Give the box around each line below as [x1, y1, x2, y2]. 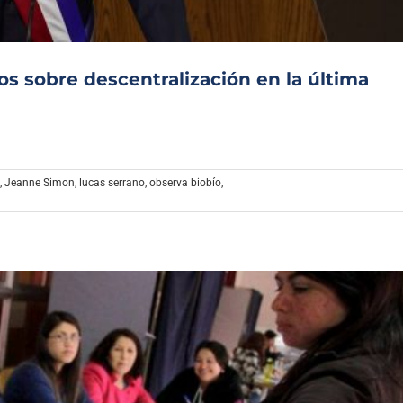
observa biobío [149, 175, 221, 189]
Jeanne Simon [4, 175, 75, 189]
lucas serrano [79, 175, 145, 189]
